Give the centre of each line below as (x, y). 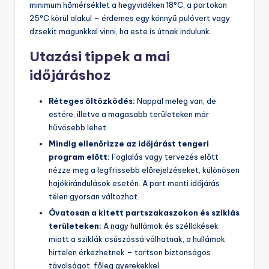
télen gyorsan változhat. (94, 197)
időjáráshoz (70, 75)
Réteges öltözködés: (92, 101)
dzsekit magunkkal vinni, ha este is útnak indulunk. (120, 31)
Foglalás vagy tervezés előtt (164, 157)
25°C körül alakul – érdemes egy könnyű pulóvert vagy (130, 18)
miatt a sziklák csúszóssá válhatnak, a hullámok (137, 239)
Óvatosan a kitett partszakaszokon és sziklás (144, 213)
